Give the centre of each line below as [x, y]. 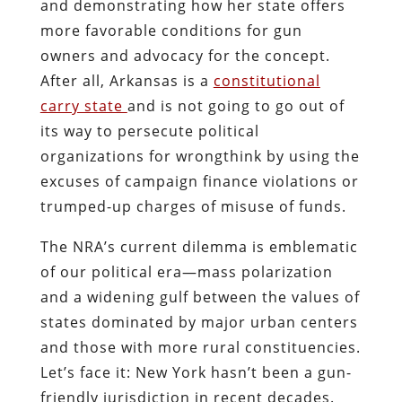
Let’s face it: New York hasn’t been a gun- [196, 372]
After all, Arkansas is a [127, 80]
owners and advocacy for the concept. [185, 55]
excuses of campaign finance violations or [199, 181]
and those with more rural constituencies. [200, 347]
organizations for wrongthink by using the [200, 156]
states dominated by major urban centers [199, 322]
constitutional [267, 80]
